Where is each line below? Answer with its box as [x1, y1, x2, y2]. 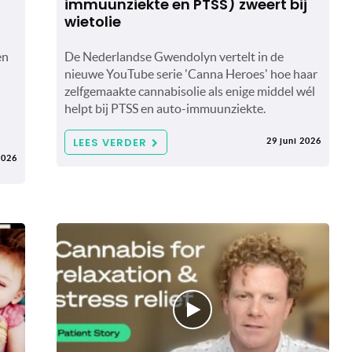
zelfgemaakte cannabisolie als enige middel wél [64, 83, 315, 98]
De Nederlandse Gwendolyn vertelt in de [64, 49, 284, 64]
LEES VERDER [72, 134, 147, 150]
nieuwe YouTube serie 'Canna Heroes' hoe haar [64, 66, 317, 81]
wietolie [64, 11, 121, 31]
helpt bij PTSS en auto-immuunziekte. [64, 101, 266, 115]
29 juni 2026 [266, 135, 321, 145]
